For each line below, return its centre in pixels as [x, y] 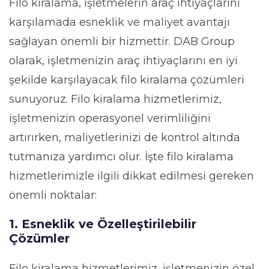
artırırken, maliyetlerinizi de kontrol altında [125, 137]
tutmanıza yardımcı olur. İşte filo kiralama [121, 156]
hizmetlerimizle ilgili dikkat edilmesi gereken [131, 176]
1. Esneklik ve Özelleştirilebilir [103, 224]
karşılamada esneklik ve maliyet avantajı [119, 22]
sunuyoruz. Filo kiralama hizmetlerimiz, [115, 99]
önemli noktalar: [53, 195]
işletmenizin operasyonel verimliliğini [110, 118]
